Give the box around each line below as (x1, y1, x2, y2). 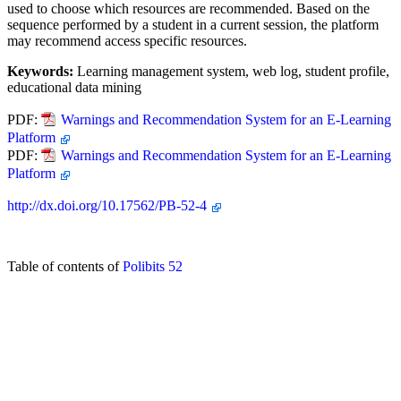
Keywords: (7, 63, 73, 79)
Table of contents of (7, 258, 123, 274)
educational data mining (7, 79, 141, 95)
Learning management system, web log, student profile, (73, 63, 389, 79)
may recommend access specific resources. (7, 32, 247, 48)
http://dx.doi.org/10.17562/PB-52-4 (7, 197, 207, 213)
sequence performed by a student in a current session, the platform (7, 16, 379, 32)
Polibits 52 (123, 258, 183, 274)
